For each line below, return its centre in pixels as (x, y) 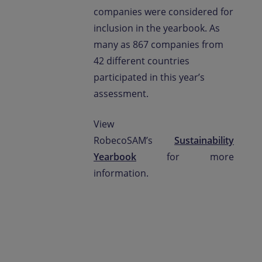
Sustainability (204, 140)
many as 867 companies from (158, 44)
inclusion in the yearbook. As (157, 28)
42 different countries (142, 61)
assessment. (121, 94)
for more (185, 157)
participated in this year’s (149, 77)
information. (121, 173)
